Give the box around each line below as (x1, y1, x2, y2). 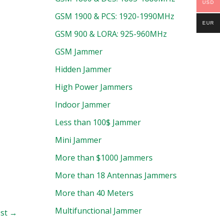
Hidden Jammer (55, 64, 111, 75)
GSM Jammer (55, 46, 103, 57)
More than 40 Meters (55, 188, 134, 199)
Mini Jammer (55, 135, 102, 146)
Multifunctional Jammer (55, 205, 142, 217)
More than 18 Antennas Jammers (55, 170, 177, 181)
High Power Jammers (55, 82, 133, 93)
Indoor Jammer (55, 99, 110, 110)
